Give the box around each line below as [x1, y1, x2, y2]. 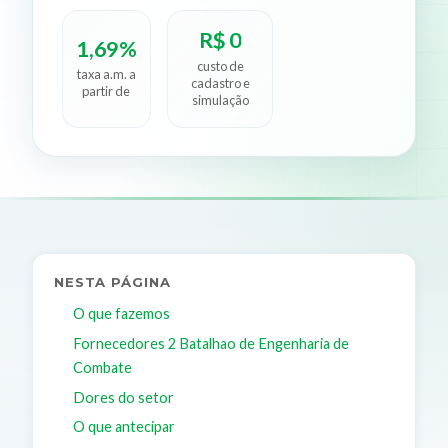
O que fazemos [72, 305, 170, 323]
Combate [72, 358, 132, 376]
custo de [196, 57, 244, 74]
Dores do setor [72, 388, 174, 406]
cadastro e [190, 74, 250, 91]
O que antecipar [72, 418, 175, 436]
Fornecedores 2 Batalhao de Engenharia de [72, 334, 349, 352]
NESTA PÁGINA [53, 274, 171, 291]
